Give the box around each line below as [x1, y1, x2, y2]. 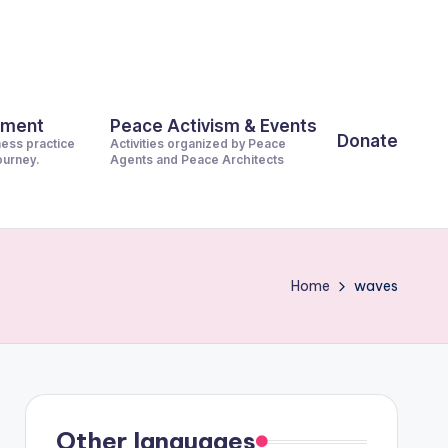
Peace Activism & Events [110, 116, 317, 136]
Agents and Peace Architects [110, 152, 284, 167]
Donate [337, 130, 398, 151]
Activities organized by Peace [110, 136, 286, 151]
